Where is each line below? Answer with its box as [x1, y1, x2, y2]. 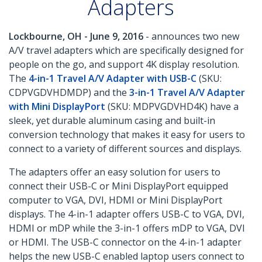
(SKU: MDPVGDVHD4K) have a [105, 100, 239, 113]
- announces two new [143, 30, 239, 43]
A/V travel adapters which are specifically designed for [9, 44, 244, 57]
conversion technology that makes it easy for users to [9, 128, 245, 142]
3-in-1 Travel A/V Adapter [129, 86, 245, 99]
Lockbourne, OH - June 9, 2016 [9, 30, 143, 43]
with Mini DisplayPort [9, 100, 105, 113]
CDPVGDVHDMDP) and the [9, 86, 129, 99]
